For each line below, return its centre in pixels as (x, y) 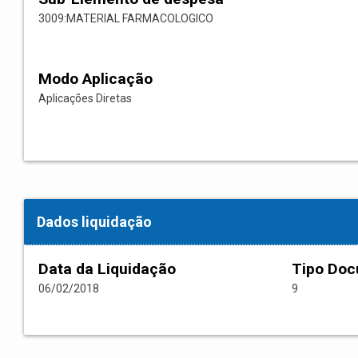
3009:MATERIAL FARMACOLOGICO (126, 19)
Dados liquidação (94, 222)
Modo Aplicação (95, 79)
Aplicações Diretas (85, 99)
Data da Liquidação (107, 269)
